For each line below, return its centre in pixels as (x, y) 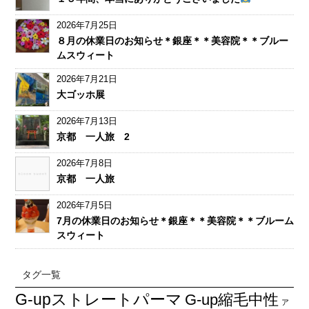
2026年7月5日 (84, 205)
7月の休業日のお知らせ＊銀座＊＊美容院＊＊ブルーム (175, 221)
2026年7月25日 (87, 25)
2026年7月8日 (84, 163)
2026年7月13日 (87, 121)
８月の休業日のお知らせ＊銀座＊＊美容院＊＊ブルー (172, 41)
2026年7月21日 (87, 79)
